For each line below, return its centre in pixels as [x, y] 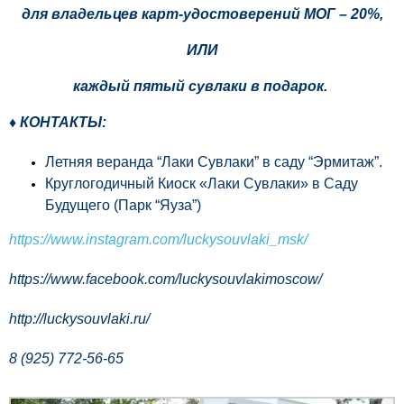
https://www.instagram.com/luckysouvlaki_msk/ [158, 239]
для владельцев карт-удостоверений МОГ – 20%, [202, 14]
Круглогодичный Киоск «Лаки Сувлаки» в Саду [202, 183]
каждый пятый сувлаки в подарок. [202, 86]
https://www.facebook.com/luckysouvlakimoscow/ [165, 279]
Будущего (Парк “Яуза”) [123, 205]
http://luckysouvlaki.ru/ [79, 318]
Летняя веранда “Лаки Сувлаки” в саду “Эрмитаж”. [214, 161]
